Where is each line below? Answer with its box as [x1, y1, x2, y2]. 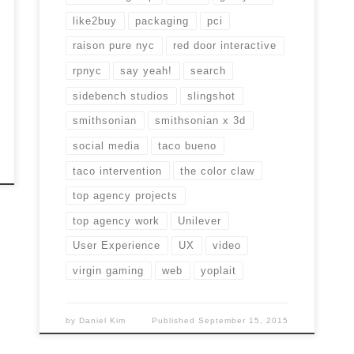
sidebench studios [73, 89, 170, 102]
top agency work [73, 214, 160, 227]
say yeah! [120, 65, 173, 77]
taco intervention [73, 164, 163, 177]
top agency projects [73, 190, 179, 202]
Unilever [178, 214, 222, 227]
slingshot [187, 89, 236, 102]
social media [73, 139, 141, 152]
